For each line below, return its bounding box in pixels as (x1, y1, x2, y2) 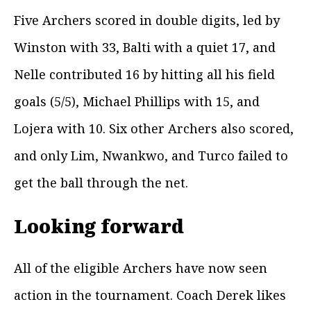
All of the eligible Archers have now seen (14, 260, 267, 277)
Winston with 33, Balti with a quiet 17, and (14, 39, 276, 56)
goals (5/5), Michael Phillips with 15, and (14, 93, 260, 110)
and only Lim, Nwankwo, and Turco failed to (14, 147, 288, 165)
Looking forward (14, 212, 184, 239)
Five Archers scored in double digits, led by (14, 12, 280, 29)
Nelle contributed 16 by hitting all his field (14, 66, 275, 83)
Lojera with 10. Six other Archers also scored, (14, 120, 294, 137)
